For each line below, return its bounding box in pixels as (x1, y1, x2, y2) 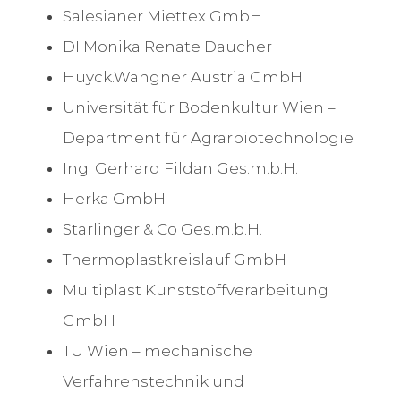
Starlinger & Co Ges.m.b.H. (62, 220, 262, 239)
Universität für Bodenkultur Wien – (62, 98, 336, 117)
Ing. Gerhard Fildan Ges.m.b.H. (62, 159, 298, 178)
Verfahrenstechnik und (62, 372, 244, 391)
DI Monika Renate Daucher (62, 38, 272, 56)
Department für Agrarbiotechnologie (62, 129, 354, 148)
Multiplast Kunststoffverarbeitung (62, 281, 328, 300)
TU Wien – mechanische (62, 342, 252, 361)
